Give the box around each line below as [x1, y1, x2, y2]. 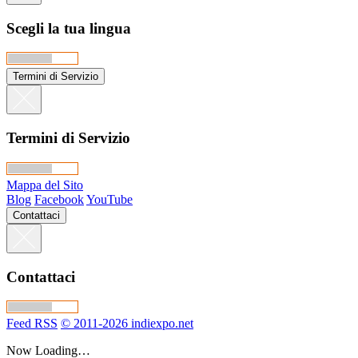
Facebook [34, 192, 84, 206]
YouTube [86, 192, 133, 206]
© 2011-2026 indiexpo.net [61, 316, 193, 331]
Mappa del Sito [6, 177, 83, 192]
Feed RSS [6, 316, 58, 331]
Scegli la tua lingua [6, 19, 131, 37]
